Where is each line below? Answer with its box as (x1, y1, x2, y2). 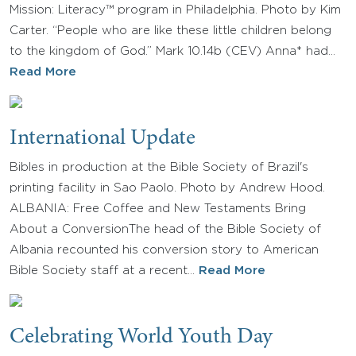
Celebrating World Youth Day (10, 327, 273, 349)
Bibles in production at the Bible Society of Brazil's (10, 162, 308, 172)
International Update (10, 128, 195, 150)
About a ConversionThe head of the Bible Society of (10, 224, 321, 234)
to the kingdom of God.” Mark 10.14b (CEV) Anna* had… (10, 46, 335, 56)
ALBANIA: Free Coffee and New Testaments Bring (10, 203, 306, 214)
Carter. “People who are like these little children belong (10, 25, 331, 36)
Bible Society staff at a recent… (10, 265, 199, 276)
